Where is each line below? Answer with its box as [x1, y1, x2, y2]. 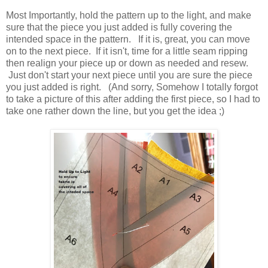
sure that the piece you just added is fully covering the [6, 22, 232, 32]
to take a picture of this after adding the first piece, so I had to [6, 93, 260, 104]
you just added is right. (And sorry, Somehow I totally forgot [6, 81, 258, 92]
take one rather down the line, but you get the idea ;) [6, 105, 229, 116]
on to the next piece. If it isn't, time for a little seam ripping [6, 45, 248, 56]
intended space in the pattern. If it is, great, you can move [6, 33, 250, 44]
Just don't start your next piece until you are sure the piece [6, 69, 252, 80]
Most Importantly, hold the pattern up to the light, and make [6, 10, 251, 20]
